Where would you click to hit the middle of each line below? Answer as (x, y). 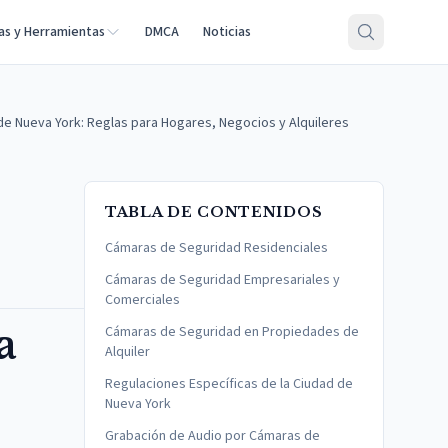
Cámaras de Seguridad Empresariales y (222, 280)
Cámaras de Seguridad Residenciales (216, 248)
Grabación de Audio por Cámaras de (212, 436)
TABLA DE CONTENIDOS (214, 212)
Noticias (227, 32)
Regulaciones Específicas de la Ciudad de (229, 384)
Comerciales (142, 300)
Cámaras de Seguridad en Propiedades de (232, 332)
